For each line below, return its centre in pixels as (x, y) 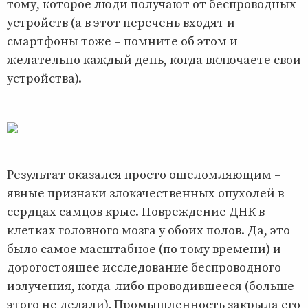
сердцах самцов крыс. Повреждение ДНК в (136, 212)
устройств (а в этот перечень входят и (121, 23)
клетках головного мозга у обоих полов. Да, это (148, 230)
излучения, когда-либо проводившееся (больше (151, 286)
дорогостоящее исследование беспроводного (144, 267)
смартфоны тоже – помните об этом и (122, 41)
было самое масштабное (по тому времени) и (144, 249)
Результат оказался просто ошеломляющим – (144, 175)
